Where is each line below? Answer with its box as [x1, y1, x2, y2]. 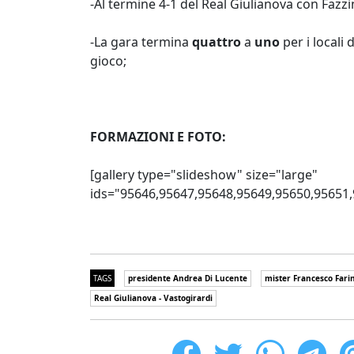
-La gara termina [90, 33, 192, 51]
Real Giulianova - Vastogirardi [94, 292, 213, 303]
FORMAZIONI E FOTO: [90, 128, 229, 145]
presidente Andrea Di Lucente [128, 273, 247, 284]
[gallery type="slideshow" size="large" [90, 166, 318, 183]
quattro [192, 33, 241, 51]
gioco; [90, 52, 126, 70]
